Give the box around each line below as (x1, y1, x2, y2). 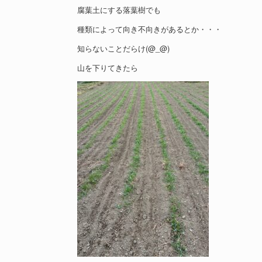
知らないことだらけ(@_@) (77, 43, 170, 54)
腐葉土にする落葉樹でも (77, 4, 161, 16)
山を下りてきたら (77, 62, 138, 74)
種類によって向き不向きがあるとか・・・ (77, 23, 222, 35)
